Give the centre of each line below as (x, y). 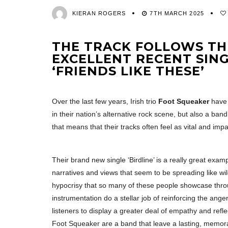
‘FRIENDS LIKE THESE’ (128, 71)
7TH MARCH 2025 (177, 13)
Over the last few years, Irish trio (104, 102)
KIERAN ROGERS (99, 13)
